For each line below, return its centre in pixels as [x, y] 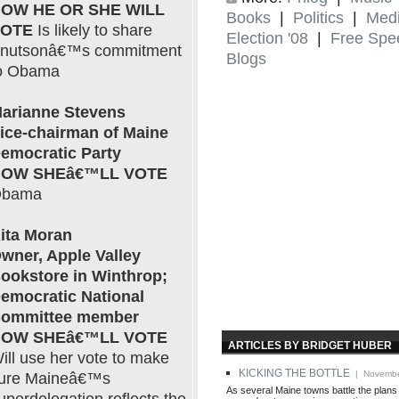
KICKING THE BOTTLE [294, 373]
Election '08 [267, 38]
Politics [318, 17]
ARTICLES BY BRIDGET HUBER [310, 345]
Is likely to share [93, 30]
